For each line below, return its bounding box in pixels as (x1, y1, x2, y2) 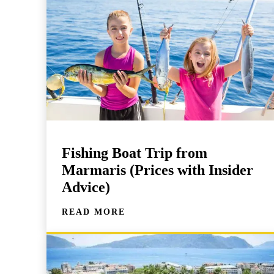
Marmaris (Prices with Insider (62, 162, 253, 179)
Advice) (62, 179, 110, 196)
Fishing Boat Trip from (62, 145, 207, 161)
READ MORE (62, 207, 125, 217)
